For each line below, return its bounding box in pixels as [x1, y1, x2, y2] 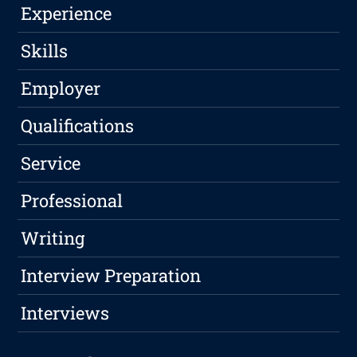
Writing [21, 226, 85, 250]
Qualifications [21, 114, 135, 138]
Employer [21, 76, 101, 100]
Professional [21, 189, 124, 213]
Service [21, 151, 81, 175]
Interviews [21, 301, 110, 325]
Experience [21, 2, 112, 25]
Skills [21, 39, 69, 63]
